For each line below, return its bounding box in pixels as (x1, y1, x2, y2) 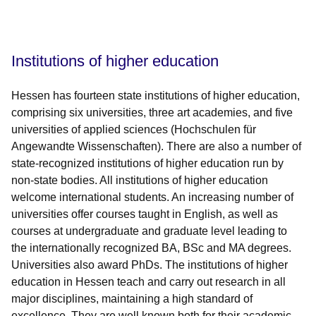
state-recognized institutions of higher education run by (11, 157, 284, 170)
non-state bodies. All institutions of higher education (11, 174, 268, 187)
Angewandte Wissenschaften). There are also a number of (11, 140, 301, 153)
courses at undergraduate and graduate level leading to (11, 225, 287, 238)
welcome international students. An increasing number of (11, 191, 293, 204)
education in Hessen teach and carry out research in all (11, 276, 286, 288)
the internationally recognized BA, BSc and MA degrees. (11, 242, 291, 255)
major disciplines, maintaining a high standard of (11, 293, 253, 305)
